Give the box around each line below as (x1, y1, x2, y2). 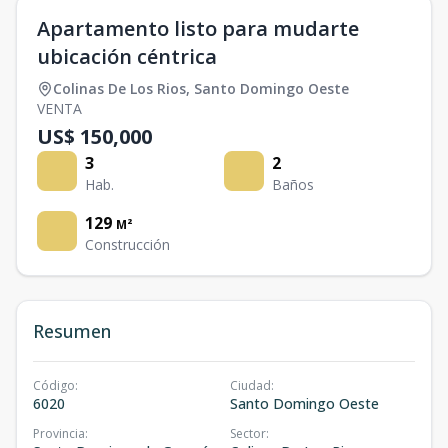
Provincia (33, 424, 85, 442)
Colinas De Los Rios (53, 78, 186, 98)
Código (33, 376, 75, 394)
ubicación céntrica (37, 42, 217, 70)
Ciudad (230, 376, 271, 394)
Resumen (33, 318, 111, 343)
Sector (230, 424, 266, 442)
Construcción (85, 234, 170, 254)
